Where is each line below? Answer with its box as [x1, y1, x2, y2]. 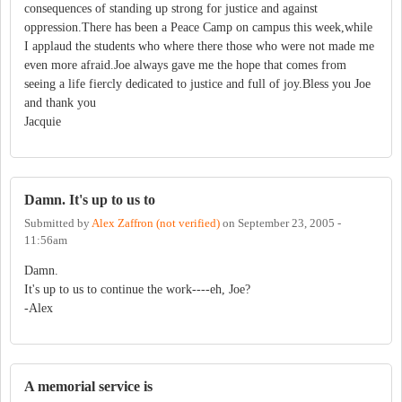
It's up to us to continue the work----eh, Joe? [24, 282, 250, 296]
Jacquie [24, 115, 61, 129]
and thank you [24, 96, 96, 110]
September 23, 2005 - [238, 216, 341, 230]
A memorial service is [24, 377, 153, 395]
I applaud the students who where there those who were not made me [24, 39, 374, 54]
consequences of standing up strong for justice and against [24, 2, 318, 16]
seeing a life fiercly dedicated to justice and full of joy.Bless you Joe [24, 77, 371, 92]
